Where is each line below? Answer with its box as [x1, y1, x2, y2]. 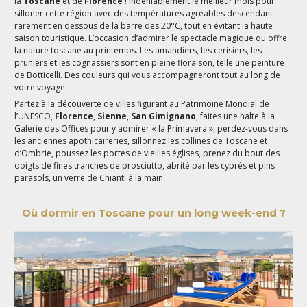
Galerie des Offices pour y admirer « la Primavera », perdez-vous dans [14, 123, 288, 135]
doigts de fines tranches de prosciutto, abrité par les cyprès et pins [14, 160, 275, 172]
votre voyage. [14, 82, 68, 94]
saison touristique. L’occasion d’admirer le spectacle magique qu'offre [14, 32, 288, 45]
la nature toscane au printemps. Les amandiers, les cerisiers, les [14, 45, 262, 57]
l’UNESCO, [14, 110, 56, 123]
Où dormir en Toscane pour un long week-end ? [21, 206, 286, 220]
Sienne [97, 110, 127, 123]
